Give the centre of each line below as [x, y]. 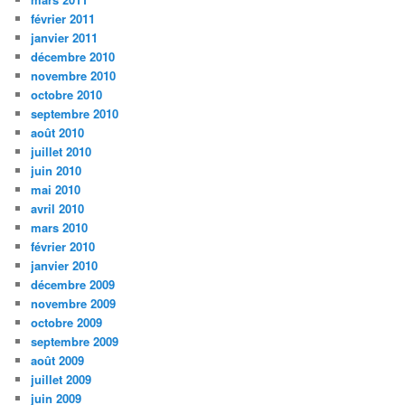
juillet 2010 [61, 151]
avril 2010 [58, 208]
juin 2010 [57, 170]
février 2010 [63, 246]
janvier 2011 [65, 37]
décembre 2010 [73, 56]
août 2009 [58, 360]
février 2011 [63, 18]
